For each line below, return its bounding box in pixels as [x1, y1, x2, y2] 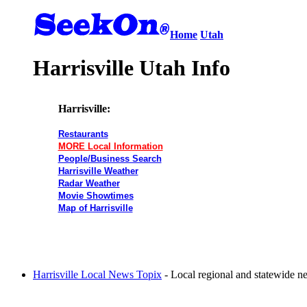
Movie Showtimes [58, 190, 134, 201]
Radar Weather [58, 177, 120, 188]
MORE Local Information [58, 140, 163, 151]
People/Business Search [58, 153, 162, 164]
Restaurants [58, 128, 108, 139]
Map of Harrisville [58, 202, 133, 213]
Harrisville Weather [58, 165, 138, 176]
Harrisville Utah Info [33, 56, 230, 81]
